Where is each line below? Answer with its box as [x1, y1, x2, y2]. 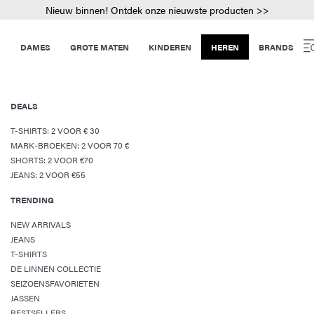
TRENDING [11, 193, 54, 206]
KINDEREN [149, 41, 191, 53]
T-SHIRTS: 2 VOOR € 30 [11, 124, 100, 137]
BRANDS [259, 41, 294, 53]
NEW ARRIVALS [11, 218, 71, 231]
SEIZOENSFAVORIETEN [11, 277, 100, 289]
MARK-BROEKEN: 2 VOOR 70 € [11, 139, 129, 151]
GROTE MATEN [70, 41, 129, 53]
